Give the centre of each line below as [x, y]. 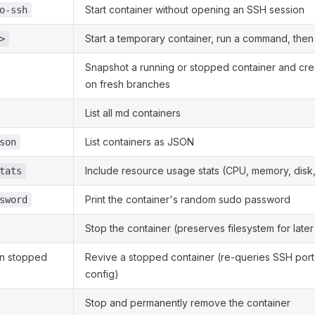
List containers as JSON [140, 142]
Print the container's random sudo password [188, 199]
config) [102, 274]
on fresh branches [128, 84]
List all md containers [133, 113]
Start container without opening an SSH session [195, 9]
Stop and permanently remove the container [188, 303]
